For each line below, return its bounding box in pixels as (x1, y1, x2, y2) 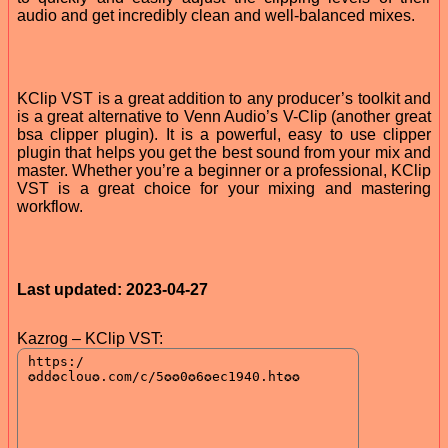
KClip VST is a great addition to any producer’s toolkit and (17, 89, 431, 107)
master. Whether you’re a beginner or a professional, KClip (17, 161, 431, 179)
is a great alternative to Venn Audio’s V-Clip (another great (17, 107, 431, 125)
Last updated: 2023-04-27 (17, 280, 208, 298)
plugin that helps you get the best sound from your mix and (17, 143, 431, 161)
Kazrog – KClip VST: (17, 329, 163, 347)
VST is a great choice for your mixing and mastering (17, 179, 431, 197)
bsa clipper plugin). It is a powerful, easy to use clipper (17, 125, 431, 143)
